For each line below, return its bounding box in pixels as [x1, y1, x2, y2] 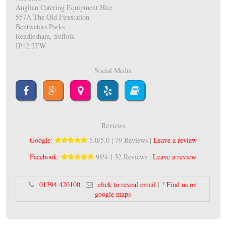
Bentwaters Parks [16, 22, 65, 32]
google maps [95, 189, 131, 199]
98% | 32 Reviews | [94, 152, 153, 162]
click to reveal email [98, 180, 156, 190]
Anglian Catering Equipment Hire [16, 3, 113, 13]
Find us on [166, 180, 197, 190]
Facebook [30, 152, 57, 162]
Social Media [94, 66, 132, 76]
